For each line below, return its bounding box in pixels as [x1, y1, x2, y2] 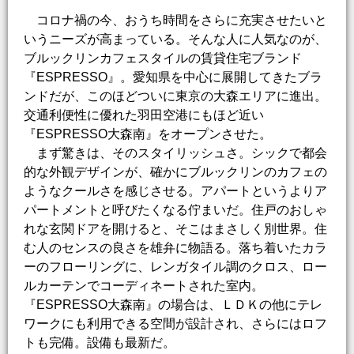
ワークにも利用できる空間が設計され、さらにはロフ [24, 317, 327, 331]
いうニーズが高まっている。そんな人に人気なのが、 [24, 32, 327, 47]
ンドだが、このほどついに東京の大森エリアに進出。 [24, 89, 327, 104]
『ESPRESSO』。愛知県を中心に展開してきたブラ [24, 70, 322, 85]
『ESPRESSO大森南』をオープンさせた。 [24, 127, 272, 141]
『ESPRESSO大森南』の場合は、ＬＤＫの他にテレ [24, 298, 322, 312]
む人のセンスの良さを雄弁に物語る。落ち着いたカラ [24, 241, 327, 255]
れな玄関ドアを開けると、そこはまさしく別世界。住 [24, 222, 327, 236]
